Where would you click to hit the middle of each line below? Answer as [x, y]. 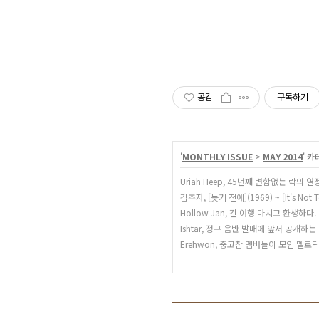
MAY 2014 [283, 156]
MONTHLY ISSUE [218, 156]
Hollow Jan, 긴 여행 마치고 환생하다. [248, 212]
